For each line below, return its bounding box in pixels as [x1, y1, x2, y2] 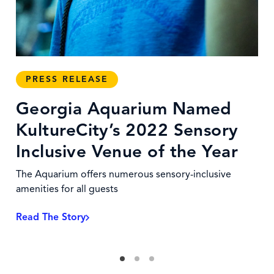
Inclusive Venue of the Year [16, 141, 239, 162]
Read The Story [16, 211, 86, 223]
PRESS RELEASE [26, 74, 109, 84]
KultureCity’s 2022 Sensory [16, 119, 239, 141]
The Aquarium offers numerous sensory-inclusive [16, 168, 231, 180]
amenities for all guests [16, 183, 118, 195]
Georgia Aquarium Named [16, 98, 232, 119]
